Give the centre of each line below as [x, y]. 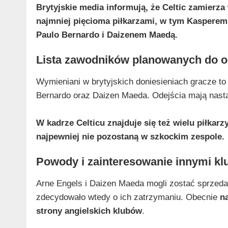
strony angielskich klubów [89, 211]
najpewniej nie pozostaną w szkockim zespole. [130, 136]
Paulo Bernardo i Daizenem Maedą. [107, 35]
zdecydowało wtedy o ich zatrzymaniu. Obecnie [128, 197]
